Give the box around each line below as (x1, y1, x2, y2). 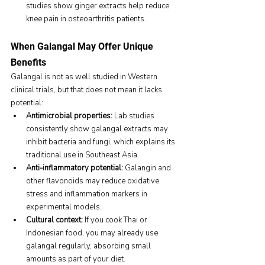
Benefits (11, 57, 46, 69)
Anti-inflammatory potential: (26, 163, 123, 174)
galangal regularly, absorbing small (26, 241, 153, 252)
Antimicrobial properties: (26, 111, 112, 122)
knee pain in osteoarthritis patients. (26, 14, 146, 25)
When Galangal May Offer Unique (11, 41, 156, 53)
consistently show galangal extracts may (26, 124, 170, 135)
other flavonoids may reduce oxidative (26, 176, 161, 187)
